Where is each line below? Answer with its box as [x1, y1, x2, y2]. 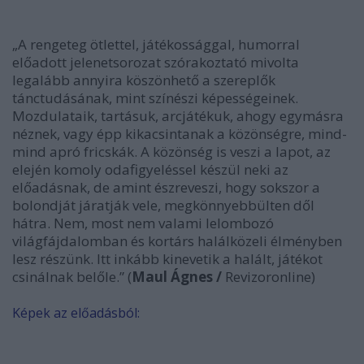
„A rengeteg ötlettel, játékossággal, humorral [12, 34, 300, 54]
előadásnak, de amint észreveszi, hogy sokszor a [12, 177, 320, 197]
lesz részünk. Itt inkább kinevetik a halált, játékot [12, 249, 323, 268]
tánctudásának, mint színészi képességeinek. [12, 88, 298, 107]
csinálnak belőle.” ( [12, 266, 132, 286]
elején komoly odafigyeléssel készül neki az [12, 159, 288, 179]
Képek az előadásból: [12, 303, 140, 322]
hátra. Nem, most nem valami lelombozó [12, 213, 274, 232]
